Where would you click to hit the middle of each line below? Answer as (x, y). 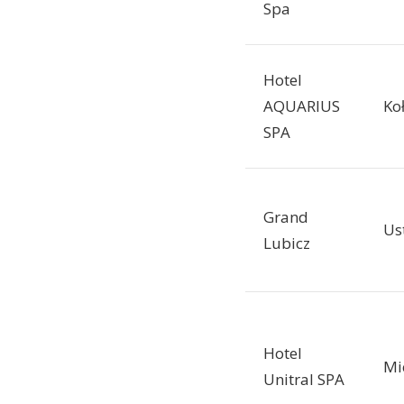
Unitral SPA (304, 380)
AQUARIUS (302, 106)
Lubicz (287, 243)
